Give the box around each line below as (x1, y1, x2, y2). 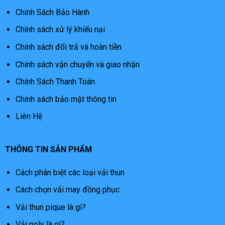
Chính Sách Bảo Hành (15, 7, 89, 17)
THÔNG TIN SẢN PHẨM (5, 144, 92, 154)
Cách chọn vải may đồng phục (15, 185, 120, 195)
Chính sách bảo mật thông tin (15, 94, 117, 104)
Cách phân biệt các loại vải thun (15, 167, 125, 177)
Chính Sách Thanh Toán (15, 77, 95, 87)
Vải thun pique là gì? (15, 202, 86, 212)
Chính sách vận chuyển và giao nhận (15, 59, 140, 69)
